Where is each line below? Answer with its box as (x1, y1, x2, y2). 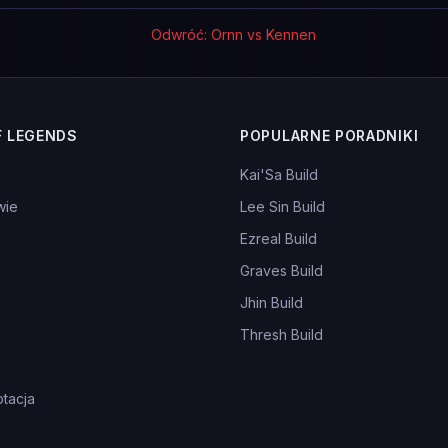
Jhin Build (240, 294, 303, 311)
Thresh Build (240, 326, 323, 343)
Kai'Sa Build (240, 166, 318, 183)
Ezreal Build (240, 230, 317, 247)
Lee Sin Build (240, 198, 325, 215)
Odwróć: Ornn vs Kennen (150, 26, 316, 43)
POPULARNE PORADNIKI (240, 127, 419, 144)
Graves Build (240, 262, 323, 279)
